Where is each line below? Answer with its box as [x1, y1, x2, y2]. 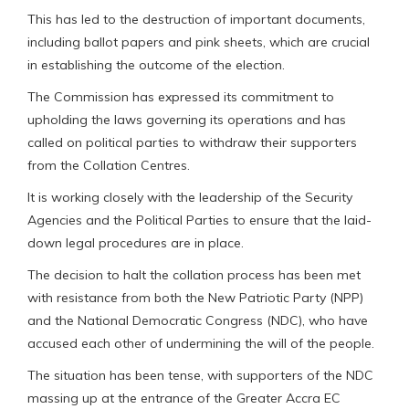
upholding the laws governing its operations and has [27, 110, 346, 128]
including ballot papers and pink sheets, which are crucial [27, 33, 370, 50]
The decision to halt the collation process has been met [27, 266, 361, 283]
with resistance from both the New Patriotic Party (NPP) [27, 288, 363, 306]
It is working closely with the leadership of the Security [27, 188, 352, 205]
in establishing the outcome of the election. [27, 56, 285, 73]
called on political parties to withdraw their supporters [27, 133, 357, 151]
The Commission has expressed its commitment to [27, 88, 334, 105]
